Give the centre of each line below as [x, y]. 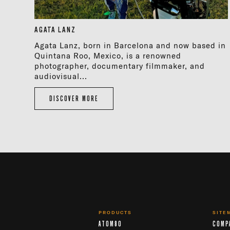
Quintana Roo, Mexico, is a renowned [108, 56]
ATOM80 [110, 224]
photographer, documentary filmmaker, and [120, 66]
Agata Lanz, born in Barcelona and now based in [130, 46]
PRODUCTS [116, 212]
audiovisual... [61, 76]
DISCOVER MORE [74, 99]
